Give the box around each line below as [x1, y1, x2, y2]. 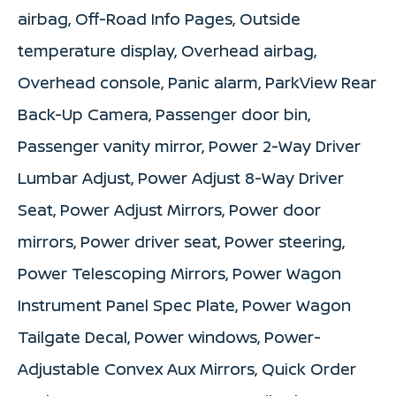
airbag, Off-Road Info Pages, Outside [18, 8, 301, 30]
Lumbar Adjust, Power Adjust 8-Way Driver [18, 167, 344, 189]
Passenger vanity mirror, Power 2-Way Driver [18, 135, 361, 157]
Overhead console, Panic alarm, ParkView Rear [18, 72, 377, 94]
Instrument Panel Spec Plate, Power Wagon [18, 294, 351, 316]
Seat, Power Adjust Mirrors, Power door [18, 199, 321, 221]
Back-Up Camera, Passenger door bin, [18, 103, 310, 126]
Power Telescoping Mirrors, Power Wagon [18, 263, 341, 285]
